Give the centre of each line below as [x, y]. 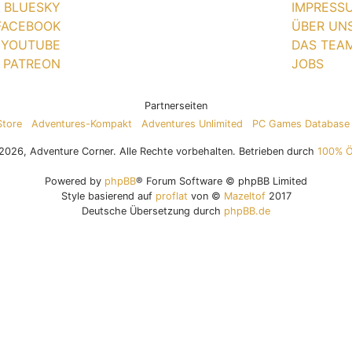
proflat [171, 196]
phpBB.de [247, 211]
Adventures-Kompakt [81, 124]
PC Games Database [301, 124]
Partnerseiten [176, 106]
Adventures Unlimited [192, 124]
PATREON [32, 64]
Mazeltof [244, 196]
